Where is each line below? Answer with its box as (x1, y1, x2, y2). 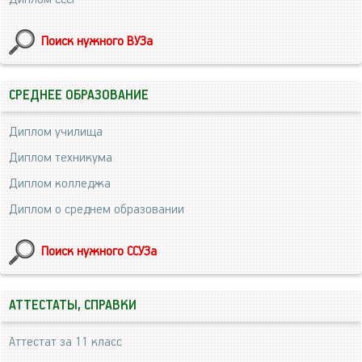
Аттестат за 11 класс (9, 334, 122, 350)
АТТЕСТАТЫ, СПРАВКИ (9, 297, 137, 314)
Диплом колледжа (9, 175, 111, 192)
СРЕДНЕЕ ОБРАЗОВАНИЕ (9, 87, 149, 103)
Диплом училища (9, 124, 103, 140)
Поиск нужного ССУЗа (41, 243, 157, 259)
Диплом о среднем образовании (9, 201, 184, 217)
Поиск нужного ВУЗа (41, 33, 153, 49)
